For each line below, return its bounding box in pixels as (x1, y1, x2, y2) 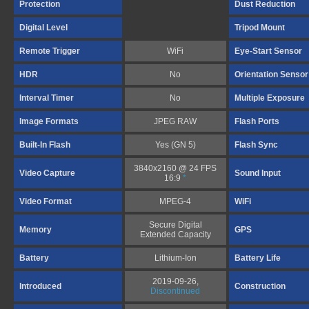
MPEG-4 (159, 197, 192, 206)
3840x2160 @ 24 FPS (134, 163, 217, 173)
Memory (19, 225, 52, 235)
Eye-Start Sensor (235, 46, 302, 56)
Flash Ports (235, 117, 279, 126)
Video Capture (19, 168, 75, 178)
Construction (235, 281, 286, 291)
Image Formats (19, 117, 79, 126)
